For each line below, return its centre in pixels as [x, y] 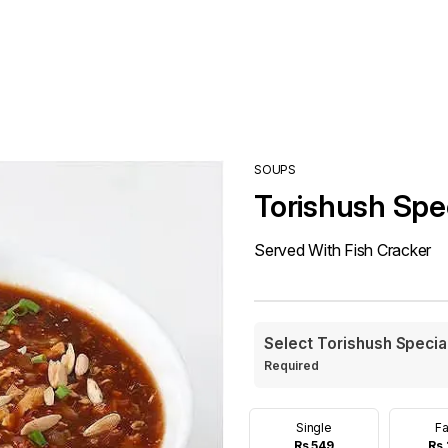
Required [293, 365]
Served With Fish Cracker [342, 250]
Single [314, 427]
